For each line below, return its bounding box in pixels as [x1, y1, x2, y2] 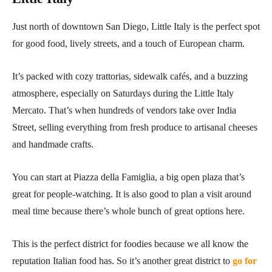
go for [233, 256, 257, 267]
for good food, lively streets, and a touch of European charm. [12, 38, 245, 49]
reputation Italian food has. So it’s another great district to [12, 256, 233, 267]
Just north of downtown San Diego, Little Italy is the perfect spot [12, 21, 260, 32]
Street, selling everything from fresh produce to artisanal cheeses [12, 122, 257, 133]
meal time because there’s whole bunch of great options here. [12, 206, 245, 217]
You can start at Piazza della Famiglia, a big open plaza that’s [12, 172, 245, 183]
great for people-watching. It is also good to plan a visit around [12, 189, 251, 200]
